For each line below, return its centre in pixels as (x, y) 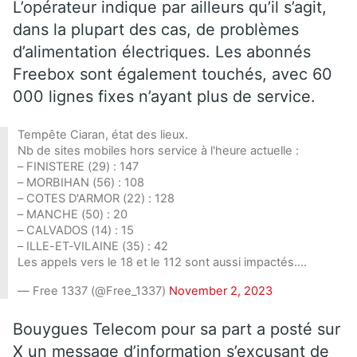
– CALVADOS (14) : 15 (76, 230)
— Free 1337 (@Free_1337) (93, 290)
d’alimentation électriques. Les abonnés (162, 51)
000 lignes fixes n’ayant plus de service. (164, 96)
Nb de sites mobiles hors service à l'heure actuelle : (158, 150)
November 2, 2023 (221, 290)
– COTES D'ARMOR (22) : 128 (96, 198)
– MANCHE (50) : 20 (73, 214)
